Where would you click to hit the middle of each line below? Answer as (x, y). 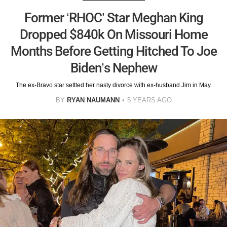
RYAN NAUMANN (93, 100)
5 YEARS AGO (149, 100)
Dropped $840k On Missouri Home (113, 35)
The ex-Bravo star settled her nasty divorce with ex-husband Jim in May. (113, 85)
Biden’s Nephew (113, 68)
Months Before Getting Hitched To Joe (113, 51)
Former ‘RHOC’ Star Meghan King (113, 18)
